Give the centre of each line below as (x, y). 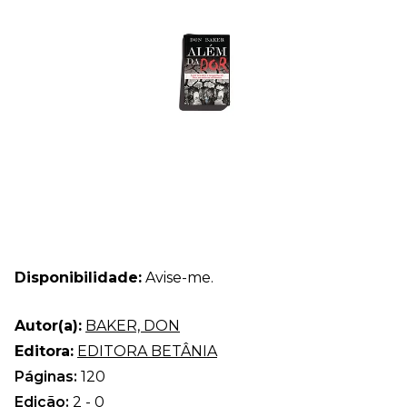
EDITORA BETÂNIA (147, 351)
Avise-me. (178, 277)
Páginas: (48, 376)
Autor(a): (48, 325)
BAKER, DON (133, 325)
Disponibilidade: (78, 277)
